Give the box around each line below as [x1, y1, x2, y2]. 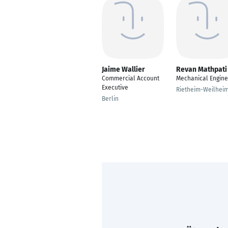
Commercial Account [102, 75, 159, 82]
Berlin [102, 95, 119, 102]
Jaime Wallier [102, 65, 145, 74]
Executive [102, 84, 128, 91]
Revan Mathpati [176, 65, 227, 74]
